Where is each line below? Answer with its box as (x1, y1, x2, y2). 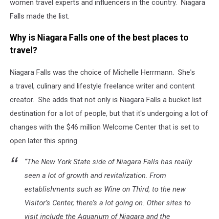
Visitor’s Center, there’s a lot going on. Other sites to (24, 198, 191, 207)
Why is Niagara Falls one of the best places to (10, 33, 189, 43)
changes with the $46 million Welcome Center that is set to (10, 122, 199, 131)
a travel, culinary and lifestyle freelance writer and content (10, 81, 195, 90)
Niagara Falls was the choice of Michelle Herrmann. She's (10, 67, 195, 77)
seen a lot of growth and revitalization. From (24, 171, 166, 180)
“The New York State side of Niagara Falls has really (24, 157, 192, 166)
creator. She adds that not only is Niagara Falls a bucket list (10, 95, 201, 104)
